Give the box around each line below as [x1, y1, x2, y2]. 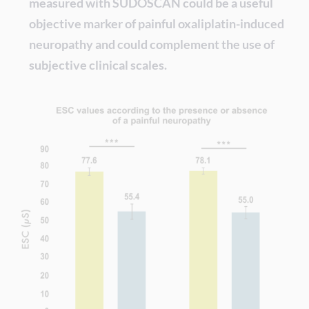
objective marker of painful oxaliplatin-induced [29, 16, 285, 31]
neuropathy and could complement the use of [29, 37, 275, 52]
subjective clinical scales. [29, 57, 168, 72]
